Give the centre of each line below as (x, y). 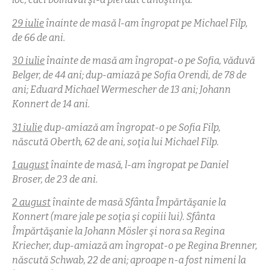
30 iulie (28, 61)
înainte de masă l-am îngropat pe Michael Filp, (146, 23)
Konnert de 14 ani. (51, 104)
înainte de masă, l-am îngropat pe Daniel (139, 165)
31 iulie (27, 127)
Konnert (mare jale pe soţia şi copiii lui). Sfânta (114, 217)
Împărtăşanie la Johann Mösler (80, 231)
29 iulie (28, 23)
